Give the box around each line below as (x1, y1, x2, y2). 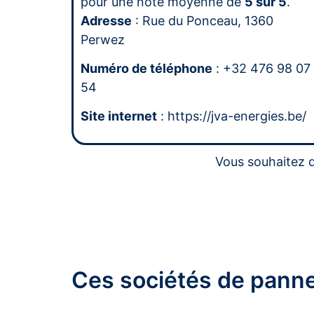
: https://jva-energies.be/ (157, 109, 306, 124)
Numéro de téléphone (81, 61, 212, 76)
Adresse (81, 13, 132, 28)
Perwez (81, 32, 125, 47)
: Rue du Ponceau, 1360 (132, 13, 273, 28)
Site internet (81, 109, 157, 124)
